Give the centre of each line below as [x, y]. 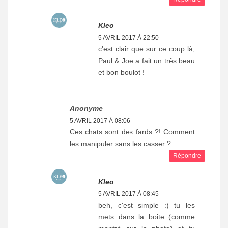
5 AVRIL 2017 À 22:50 [129, 38]
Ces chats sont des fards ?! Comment [132, 132]
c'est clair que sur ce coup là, [147, 49]
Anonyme [86, 109]
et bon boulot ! [121, 73]
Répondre [187, 156]
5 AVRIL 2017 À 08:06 [100, 121]
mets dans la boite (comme [147, 217]
